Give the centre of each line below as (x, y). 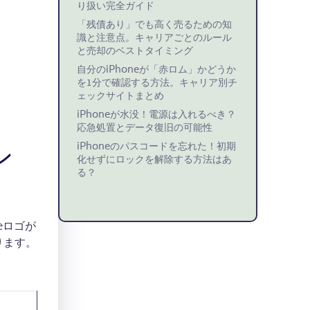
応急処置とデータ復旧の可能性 (145, 128)
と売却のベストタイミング (135, 52)
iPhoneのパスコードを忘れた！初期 (156, 147)
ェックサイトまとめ (120, 97)
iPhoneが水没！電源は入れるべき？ (156, 115)
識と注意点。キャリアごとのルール (154, 38)
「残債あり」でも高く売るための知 (154, 25)
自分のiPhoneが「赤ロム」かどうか (156, 70)
